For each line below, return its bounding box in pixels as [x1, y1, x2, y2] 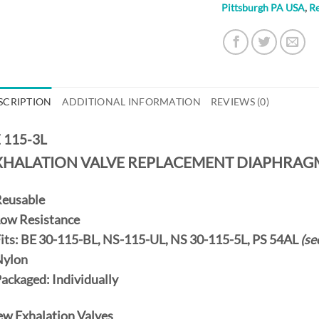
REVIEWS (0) [210, 95, 269, 108]
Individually [51, 272, 118, 288]
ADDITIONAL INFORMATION [61, 95, 201, 108]
